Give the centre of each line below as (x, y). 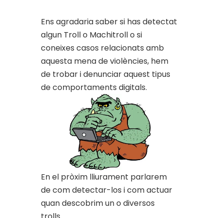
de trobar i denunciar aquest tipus (106, 74)
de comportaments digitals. (94, 87)
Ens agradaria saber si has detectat (109, 21)
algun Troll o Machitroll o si (91, 35)
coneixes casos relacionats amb (102, 48)
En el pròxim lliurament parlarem (104, 177)
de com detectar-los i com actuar (107, 190)
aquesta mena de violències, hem (105, 61)
